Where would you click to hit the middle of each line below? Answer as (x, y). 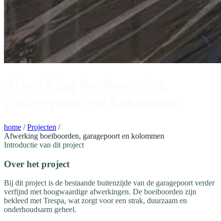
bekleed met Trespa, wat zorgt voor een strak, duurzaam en (95, 201)
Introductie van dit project (44, 145)
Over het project (37, 164)
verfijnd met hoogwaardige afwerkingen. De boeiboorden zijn (100, 192)
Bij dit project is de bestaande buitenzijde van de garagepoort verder (109, 183)
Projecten (42, 127)
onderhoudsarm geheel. (40, 210)
